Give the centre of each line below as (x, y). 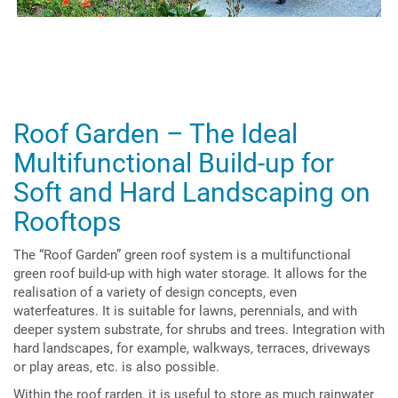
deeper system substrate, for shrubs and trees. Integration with (199, 329)
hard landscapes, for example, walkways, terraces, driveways (192, 348)
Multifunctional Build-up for (174, 163)
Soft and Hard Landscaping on (192, 192)
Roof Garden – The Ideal (159, 134)
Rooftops (67, 222)
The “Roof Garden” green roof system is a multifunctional (182, 255)
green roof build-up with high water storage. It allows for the (190, 273)
